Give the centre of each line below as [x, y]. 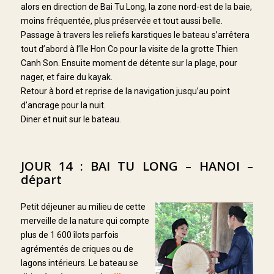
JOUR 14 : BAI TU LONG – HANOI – [137, 166]
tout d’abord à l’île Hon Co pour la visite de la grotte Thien [129, 49]
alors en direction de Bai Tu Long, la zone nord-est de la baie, [136, 7]
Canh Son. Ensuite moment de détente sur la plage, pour [129, 63]
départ [41, 180]
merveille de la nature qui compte [85, 220]
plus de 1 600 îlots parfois [69, 235]
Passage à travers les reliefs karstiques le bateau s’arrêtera [135, 35]
